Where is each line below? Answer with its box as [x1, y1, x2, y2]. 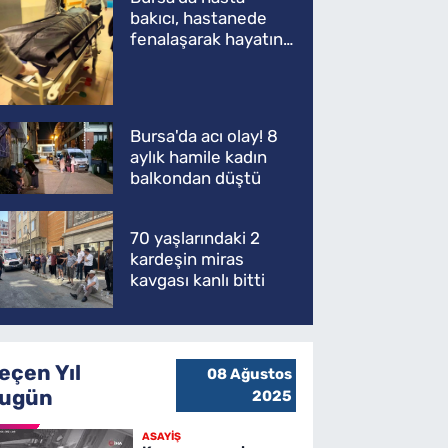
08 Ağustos [206, 365, 292, 384]
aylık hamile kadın [130, 147, 268, 168]
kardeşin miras [130, 248, 245, 269]
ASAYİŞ [141, 429, 181, 443]
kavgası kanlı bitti [130, 269, 266, 290]
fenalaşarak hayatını [130, 29, 288, 49]
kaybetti [130, 50, 196, 70]
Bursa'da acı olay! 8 [130, 126, 279, 147]
